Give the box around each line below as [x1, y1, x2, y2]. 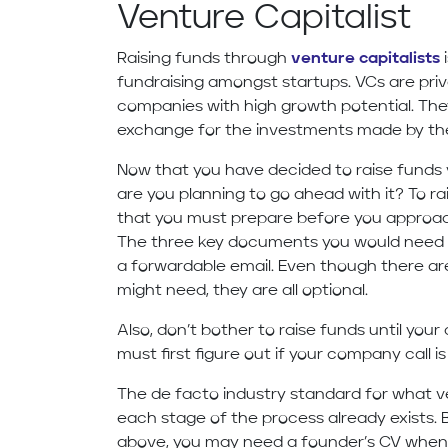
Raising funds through [117, 51, 292, 68]
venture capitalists [291, 51, 441, 68]
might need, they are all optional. [117, 283, 369, 300]
